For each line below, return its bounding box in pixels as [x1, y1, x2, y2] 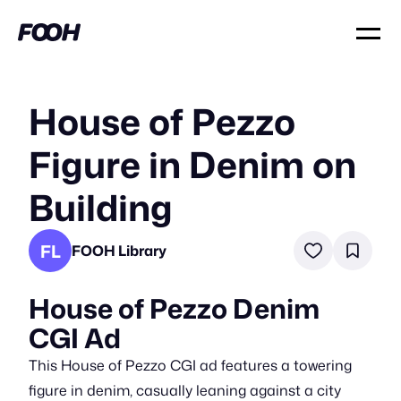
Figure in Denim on [29, 139, 356, 190]
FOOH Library [72, 240, 166, 260]
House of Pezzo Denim [29, 289, 320, 328]
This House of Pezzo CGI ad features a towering [29, 355, 352, 375]
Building [29, 182, 173, 233]
